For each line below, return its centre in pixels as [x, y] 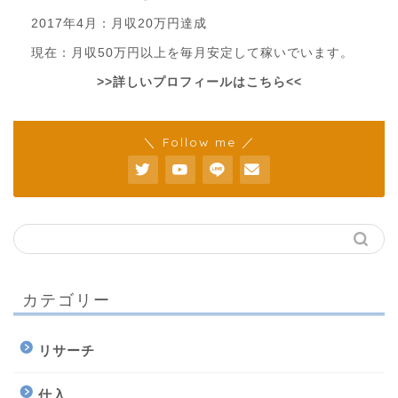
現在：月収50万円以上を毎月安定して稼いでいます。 [192, 53]
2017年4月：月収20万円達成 [119, 24]
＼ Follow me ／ [199, 142]
